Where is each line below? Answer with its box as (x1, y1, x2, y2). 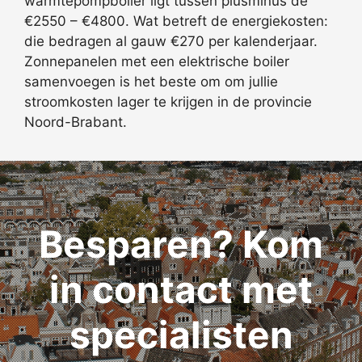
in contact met (49, 266, 313, 312)
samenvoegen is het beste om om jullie (24, 73, 278, 90)
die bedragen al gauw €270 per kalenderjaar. (24, 32, 318, 49)
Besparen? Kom (39, 221, 323, 267)
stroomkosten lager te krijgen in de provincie (24, 93, 312, 110)
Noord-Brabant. (24, 113, 127, 130)
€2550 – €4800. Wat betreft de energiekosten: (24, 12, 328, 29)
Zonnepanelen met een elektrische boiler (24, 53, 289, 69)
